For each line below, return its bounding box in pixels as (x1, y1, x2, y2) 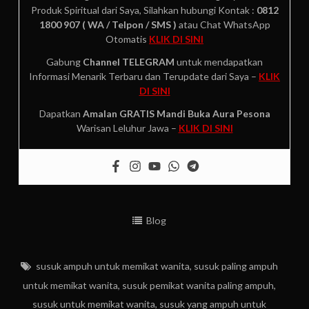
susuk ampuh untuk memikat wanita (35, 259, 190, 272)
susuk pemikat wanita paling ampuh (121, 279, 274, 291)
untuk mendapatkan (175, 56, 263, 68)
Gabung (46, 56, 83, 68)
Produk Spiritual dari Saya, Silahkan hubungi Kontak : (30, 4, 257, 17)
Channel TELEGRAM (83, 56, 175, 68)
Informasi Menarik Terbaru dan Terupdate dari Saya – (29, 70, 259, 83)
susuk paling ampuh (193, 259, 278, 272)
